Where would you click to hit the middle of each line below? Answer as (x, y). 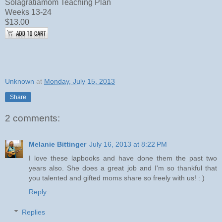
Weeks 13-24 (28, 12)
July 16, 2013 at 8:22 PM (128, 144)
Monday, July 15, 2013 (80, 82)
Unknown (20, 82)
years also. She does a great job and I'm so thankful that (123, 168)
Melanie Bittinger (57, 144)
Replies (34, 212)
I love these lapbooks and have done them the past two (123, 158)
